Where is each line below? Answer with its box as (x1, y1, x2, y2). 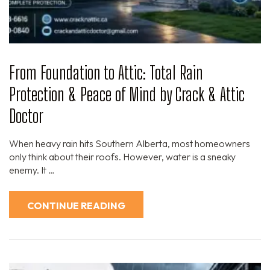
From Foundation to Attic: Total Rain (9, 61, 203, 83)
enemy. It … (9, 163, 55, 176)
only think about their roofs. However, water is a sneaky (9, 150, 236, 163)
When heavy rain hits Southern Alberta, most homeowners (9, 137, 250, 149)
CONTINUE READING (27, 199, 125, 212)
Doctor (9, 104, 43, 127)
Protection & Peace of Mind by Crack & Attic (9, 83, 245, 105)
